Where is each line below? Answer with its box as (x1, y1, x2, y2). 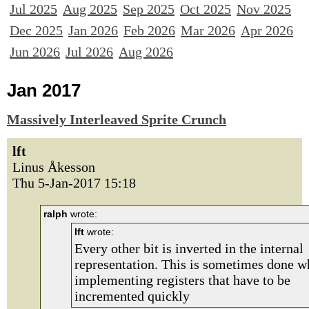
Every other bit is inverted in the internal (74, 241, 303, 256)
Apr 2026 (241, 23, 293, 38)
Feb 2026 (123, 23, 175, 38)
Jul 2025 (10, 1, 57, 17)
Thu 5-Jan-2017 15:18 (12, 175, 136, 190)
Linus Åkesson (12, 159, 95, 175)
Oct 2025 (180, 1, 231, 17)
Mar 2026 (181, 23, 235, 38)
